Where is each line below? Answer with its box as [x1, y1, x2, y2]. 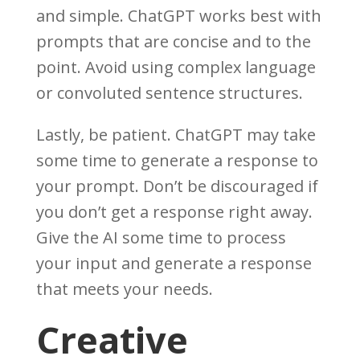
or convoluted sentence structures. [35, 82, 303, 104]
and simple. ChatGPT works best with [35, 5, 321, 27]
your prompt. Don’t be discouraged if [35, 175, 318, 198]
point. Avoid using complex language [35, 56, 316, 79]
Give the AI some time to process [35, 227, 286, 249]
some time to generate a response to [35, 149, 318, 172]
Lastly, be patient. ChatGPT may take [35, 124, 316, 146]
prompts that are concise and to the [35, 31, 311, 53]
